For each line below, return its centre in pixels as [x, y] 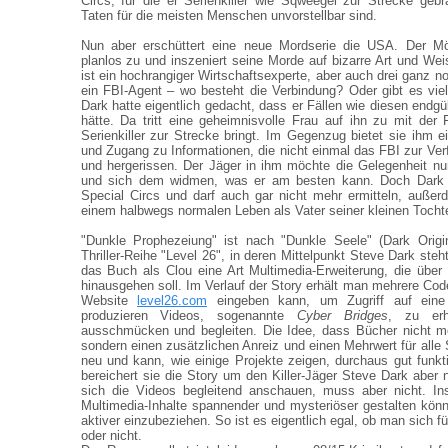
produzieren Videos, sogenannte [189, 315]
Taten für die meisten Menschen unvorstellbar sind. [228, 15]
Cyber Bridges [343, 315]
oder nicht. [111, 435]
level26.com [172, 300]
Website [108, 300]
